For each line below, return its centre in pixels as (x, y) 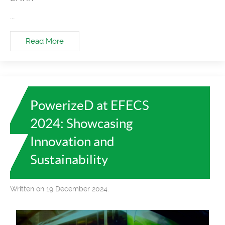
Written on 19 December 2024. (60, 189)
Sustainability (69, 159)
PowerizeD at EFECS (90, 105)
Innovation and (72, 141)
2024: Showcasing (81, 123)
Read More (45, 41)
